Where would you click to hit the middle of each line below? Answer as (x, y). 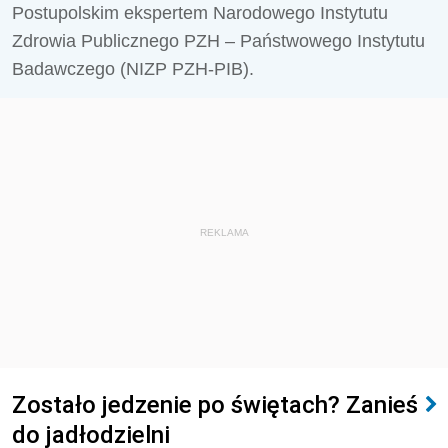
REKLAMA (224, 232)
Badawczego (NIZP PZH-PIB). (133, 69)
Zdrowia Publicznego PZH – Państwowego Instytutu (218, 41)
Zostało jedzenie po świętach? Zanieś (215, 404)
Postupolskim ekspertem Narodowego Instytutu (200, 13)
